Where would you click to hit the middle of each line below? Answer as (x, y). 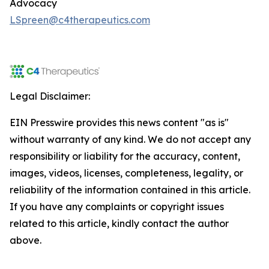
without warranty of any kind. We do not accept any (130, 139)
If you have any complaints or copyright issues (117, 207)
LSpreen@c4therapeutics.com (80, 20)
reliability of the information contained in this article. (130, 190)
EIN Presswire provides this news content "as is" (119, 122)
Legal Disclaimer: (50, 96)
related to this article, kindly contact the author (119, 223)
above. (26, 240)
